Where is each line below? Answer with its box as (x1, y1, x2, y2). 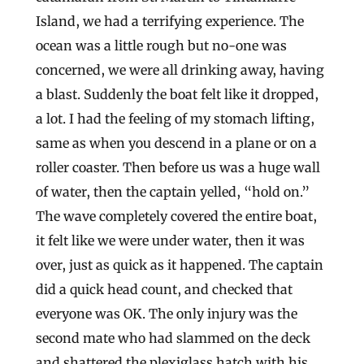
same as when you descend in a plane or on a (36, 134, 317, 151)
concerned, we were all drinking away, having (36, 61, 324, 78)
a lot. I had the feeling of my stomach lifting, (36, 110, 314, 127)
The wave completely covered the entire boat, (36, 207, 317, 224)
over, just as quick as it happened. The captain (36, 256, 323, 273)
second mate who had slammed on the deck (36, 329, 310, 346)
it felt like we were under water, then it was (36, 232, 305, 249)
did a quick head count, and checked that (36, 280, 292, 297)
